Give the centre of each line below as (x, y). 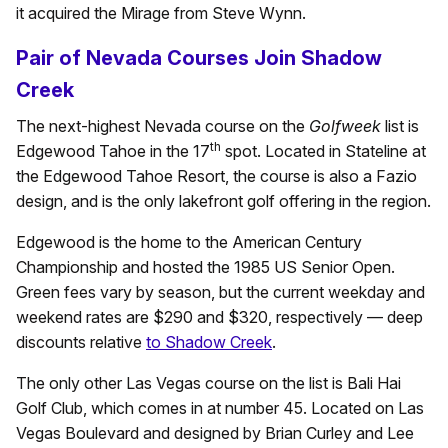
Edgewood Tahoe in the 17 (113, 151)
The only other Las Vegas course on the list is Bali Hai (208, 383)
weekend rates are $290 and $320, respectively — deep (219, 317)
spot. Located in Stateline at (323, 151)
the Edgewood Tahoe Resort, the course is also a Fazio (216, 176)
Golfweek (347, 126)
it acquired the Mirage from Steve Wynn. (161, 13)
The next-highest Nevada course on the (162, 126)
